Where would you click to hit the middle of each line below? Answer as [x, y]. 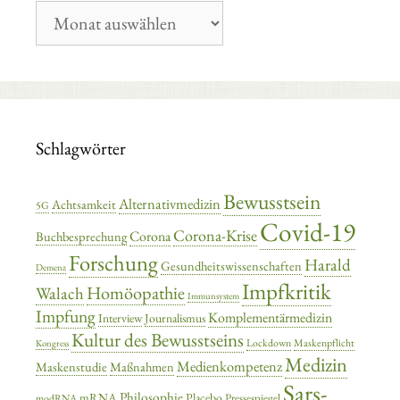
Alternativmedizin [170, 204]
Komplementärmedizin [270, 317]
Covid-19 [308, 232]
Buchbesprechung [81, 236]
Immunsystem [213, 296]
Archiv [55, 29]
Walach [60, 293]
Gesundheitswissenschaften [231, 266]
